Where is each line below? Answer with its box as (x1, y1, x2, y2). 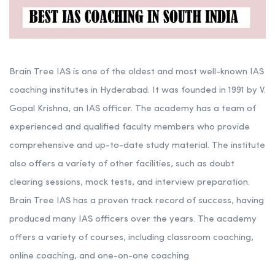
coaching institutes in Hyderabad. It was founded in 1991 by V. (9, 85, 266, 95)
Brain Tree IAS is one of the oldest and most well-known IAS (9, 67, 264, 77)
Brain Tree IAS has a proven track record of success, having (9, 196, 264, 206)
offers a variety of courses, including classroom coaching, (9, 233, 254, 242)
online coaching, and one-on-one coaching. (9, 251, 191, 261)
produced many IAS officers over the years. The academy (9, 214, 257, 224)
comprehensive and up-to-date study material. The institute (9, 141, 265, 150)
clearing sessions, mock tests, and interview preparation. (9, 177, 250, 187)
